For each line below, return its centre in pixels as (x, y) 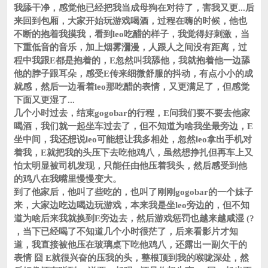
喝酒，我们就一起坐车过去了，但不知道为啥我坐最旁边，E (133, 126)
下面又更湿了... (44, 100)
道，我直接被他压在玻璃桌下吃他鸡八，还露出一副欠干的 (130, 245)
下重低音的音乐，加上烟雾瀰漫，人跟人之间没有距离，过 (130, 47)
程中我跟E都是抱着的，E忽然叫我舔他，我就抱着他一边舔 (132, 60)
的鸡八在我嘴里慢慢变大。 (68, 179)
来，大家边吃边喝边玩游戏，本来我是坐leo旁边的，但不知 (132, 205)
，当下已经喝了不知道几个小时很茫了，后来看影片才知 (126, 232)
